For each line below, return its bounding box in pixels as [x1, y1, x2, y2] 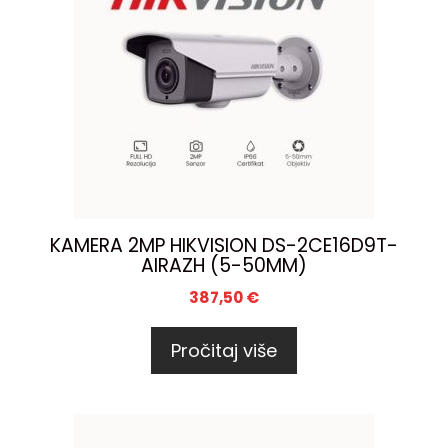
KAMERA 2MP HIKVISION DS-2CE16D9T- [50, 231, 398, 259]
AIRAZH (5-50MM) [141, 251, 307, 279]
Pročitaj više [171, 337, 277, 363]
